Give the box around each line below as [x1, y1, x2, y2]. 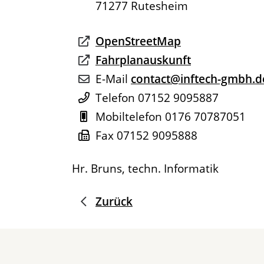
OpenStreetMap [95, 34, 181, 49]
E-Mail [95, 71, 128, 87]
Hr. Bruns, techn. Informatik [72, 161, 219, 177]
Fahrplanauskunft [95, 52, 191, 68]
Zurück [95, 194, 133, 210]
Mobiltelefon [95, 109, 162, 125]
